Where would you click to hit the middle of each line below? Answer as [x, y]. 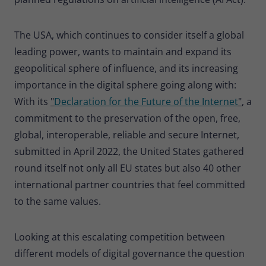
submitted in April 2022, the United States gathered [129, 151]
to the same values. [58, 201]
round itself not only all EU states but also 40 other [128, 168]
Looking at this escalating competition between [120, 237]
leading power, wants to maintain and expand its [123, 51]
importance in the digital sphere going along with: [125, 85]
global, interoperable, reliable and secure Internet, [127, 134]
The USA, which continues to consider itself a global [129, 35]
